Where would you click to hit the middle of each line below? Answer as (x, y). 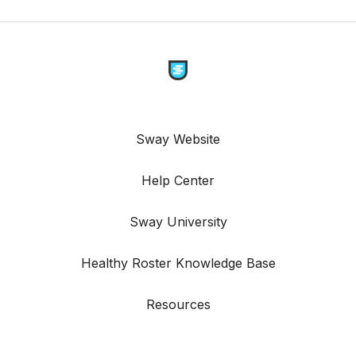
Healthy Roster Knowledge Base (178, 263)
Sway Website (178, 139)
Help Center (178, 181)
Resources (178, 305)
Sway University (178, 222)
